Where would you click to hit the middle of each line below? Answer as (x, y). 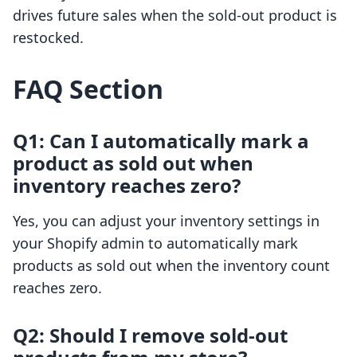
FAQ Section (88, 89)
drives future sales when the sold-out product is (175, 16)
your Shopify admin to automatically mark (155, 243)
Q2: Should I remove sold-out (150, 335)
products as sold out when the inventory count (171, 266)
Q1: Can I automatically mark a (161, 141)
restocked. (48, 38)
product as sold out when (133, 163)
